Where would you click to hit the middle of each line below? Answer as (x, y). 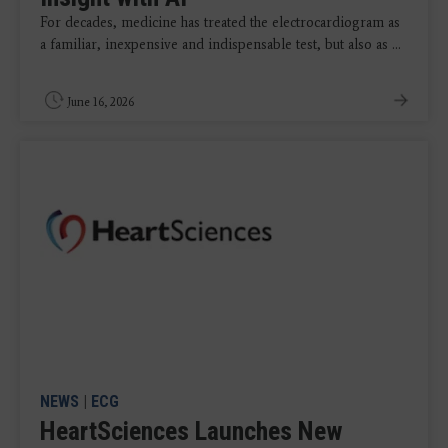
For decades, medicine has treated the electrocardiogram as (220, 23)
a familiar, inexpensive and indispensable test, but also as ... (220, 45)
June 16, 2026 (100, 102)
